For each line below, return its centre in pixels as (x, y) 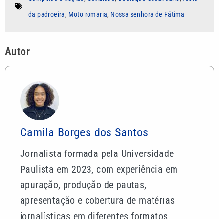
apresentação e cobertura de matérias (98, 200)
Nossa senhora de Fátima (148, 14)
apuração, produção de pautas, (83, 185)
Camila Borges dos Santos (84, 132)
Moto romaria (88, 14)
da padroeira (47, 14)
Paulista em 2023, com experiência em (99, 169)
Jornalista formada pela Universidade (97, 153)
